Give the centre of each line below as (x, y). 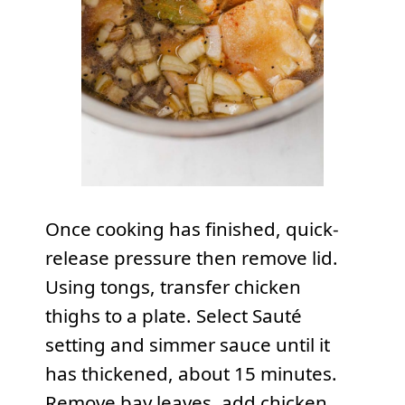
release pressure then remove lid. (191, 257)
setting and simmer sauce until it (187, 344)
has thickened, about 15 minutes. (191, 373)
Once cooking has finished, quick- (192, 228)
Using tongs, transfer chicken (173, 286)
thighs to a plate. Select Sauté (173, 315)
